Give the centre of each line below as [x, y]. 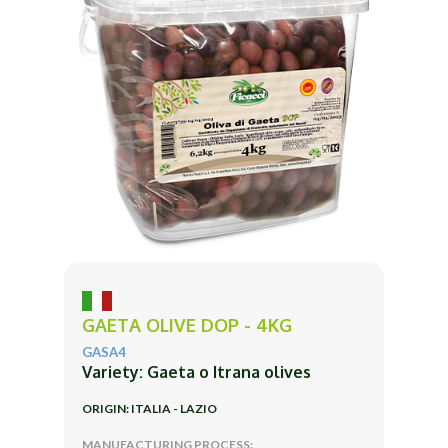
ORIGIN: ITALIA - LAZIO [149, 408]
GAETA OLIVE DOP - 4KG [187, 324]
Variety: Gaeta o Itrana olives [196, 371]
